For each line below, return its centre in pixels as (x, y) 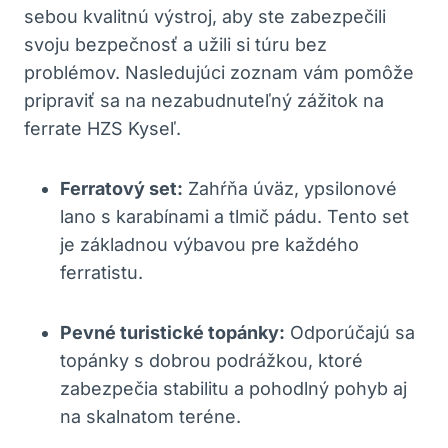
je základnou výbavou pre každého (209, 244)
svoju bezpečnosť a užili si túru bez (175, 44)
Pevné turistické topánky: (172, 332)
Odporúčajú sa (350, 332)
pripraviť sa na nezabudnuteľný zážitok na (204, 100)
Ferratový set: (121, 188)
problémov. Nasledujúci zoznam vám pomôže (219, 72)
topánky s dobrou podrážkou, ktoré (211, 360)
